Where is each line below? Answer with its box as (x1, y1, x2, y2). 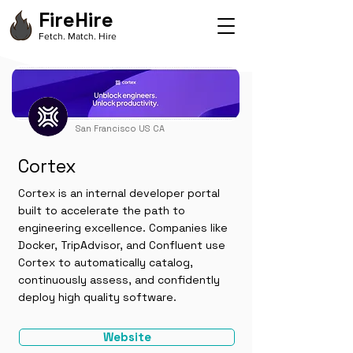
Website (102, 329, 151, 344)
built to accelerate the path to (18, 203, 185, 217)
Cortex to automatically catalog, (18, 255, 193, 269)
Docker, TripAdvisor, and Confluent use (18, 238, 225, 252)
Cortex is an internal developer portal (18, 186, 220, 200)
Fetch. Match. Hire (39, 31, 117, 42)
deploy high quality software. (18, 290, 176, 304)
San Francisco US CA (76, 123, 165, 134)
